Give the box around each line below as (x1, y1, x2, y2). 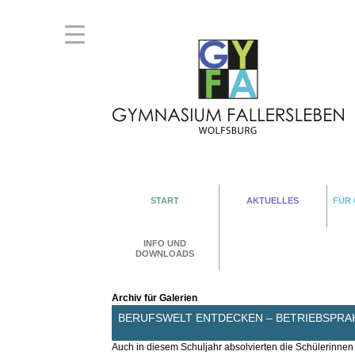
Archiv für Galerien (111, 292, 197, 303)
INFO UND (143, 238, 187, 248)
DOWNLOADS (136, 248, 195, 258)
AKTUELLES (246, 195, 300, 205)
